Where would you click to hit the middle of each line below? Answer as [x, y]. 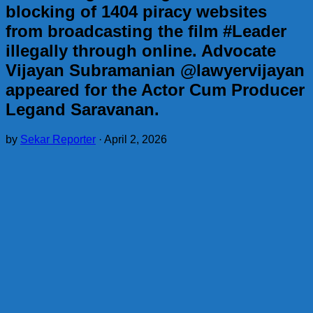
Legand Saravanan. [82, 109]
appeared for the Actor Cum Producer [155, 89]
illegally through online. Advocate [141, 50]
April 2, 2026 [136, 139]
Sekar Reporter [58, 139]
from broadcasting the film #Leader [146, 31]
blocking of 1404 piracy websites [136, 11]
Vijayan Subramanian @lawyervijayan [155, 70]
